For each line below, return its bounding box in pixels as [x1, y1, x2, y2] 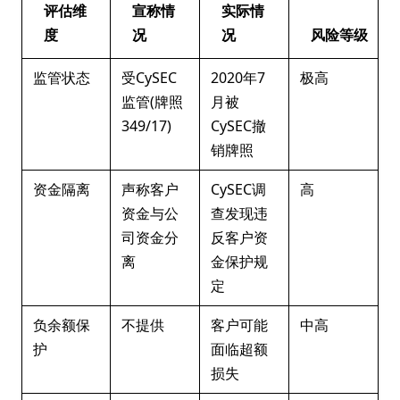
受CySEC [121, 68, 177, 87]
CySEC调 [211, 179, 266, 199]
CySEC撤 [211, 116, 266, 136]
